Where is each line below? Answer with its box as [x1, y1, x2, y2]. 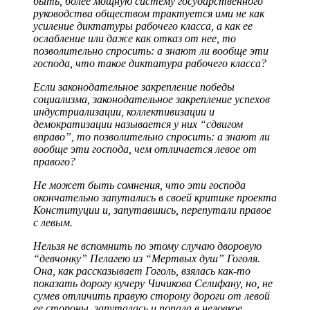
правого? [33, 155, 75, 167]
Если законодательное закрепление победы [33, 80, 235, 93]
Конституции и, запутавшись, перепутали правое [33, 203, 271, 216]
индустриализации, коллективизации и [33, 105, 215, 118]
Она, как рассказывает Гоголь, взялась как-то [33, 264, 250, 277]
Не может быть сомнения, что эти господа [33, 179, 246, 191]
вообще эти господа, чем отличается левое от [33, 143, 257, 155]
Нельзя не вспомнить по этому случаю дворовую [33, 239, 262, 252]
